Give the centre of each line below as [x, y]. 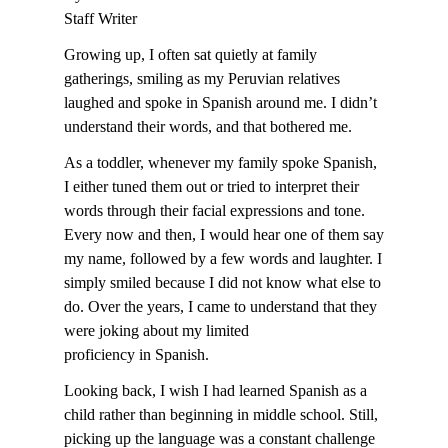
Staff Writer [100, 18]
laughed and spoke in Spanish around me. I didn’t [220, 102]
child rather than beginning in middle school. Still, [221, 414]
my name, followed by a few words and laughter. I [223, 258]
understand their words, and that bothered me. [208, 126]
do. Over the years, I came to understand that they [220, 306]
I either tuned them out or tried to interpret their [211, 186]
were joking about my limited [156, 330]
